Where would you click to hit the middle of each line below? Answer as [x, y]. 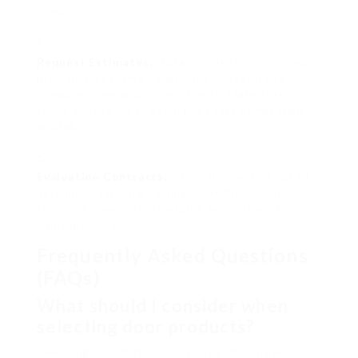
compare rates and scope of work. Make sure [161, 94]
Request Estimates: [95, 62]
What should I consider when [163, 306]
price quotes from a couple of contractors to [161, 78]
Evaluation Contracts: [102, 177]
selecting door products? [146, 327]
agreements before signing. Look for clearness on [175, 193]
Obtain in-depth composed [230, 62]
